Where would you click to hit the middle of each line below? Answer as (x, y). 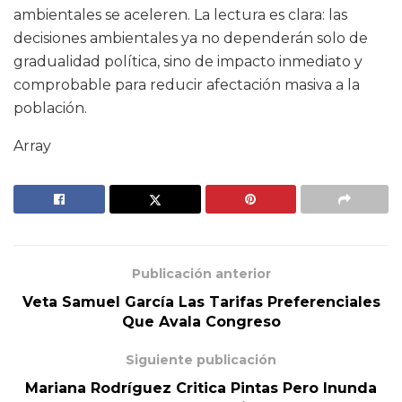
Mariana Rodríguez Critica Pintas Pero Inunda (201, 389)
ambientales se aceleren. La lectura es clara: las (180, 15)
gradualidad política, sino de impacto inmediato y (188, 62)
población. (50, 109)
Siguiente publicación (201, 360)
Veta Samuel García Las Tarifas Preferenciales (201, 302)
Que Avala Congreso (201, 322)
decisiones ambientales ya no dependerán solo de (191, 39)
